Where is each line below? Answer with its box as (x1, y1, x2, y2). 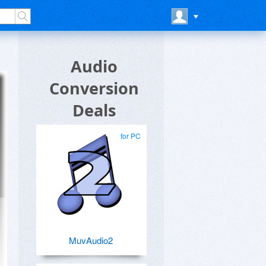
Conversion (49, 77, 139, 99)
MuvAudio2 (69, 234, 113, 246)
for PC (121, 131, 141, 141)
